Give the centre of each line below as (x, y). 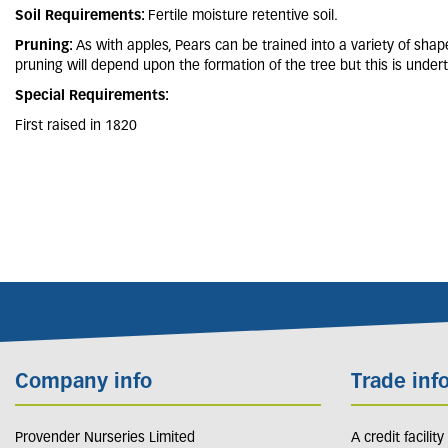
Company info (83, 383)
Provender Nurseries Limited (105, 438)
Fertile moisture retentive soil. (243, 16)
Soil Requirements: (81, 16)
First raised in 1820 (76, 126)
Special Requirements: (92, 96)
